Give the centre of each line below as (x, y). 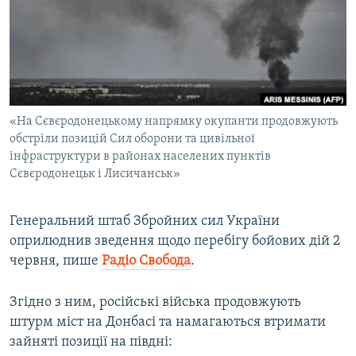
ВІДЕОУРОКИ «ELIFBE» (81, 15)
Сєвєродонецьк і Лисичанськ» (95, 174)
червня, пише (56, 261)
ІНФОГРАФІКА (59, 101)
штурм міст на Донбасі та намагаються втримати (168, 323)
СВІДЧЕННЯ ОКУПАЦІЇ (78, 43)
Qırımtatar (45, 57)
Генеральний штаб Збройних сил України (145, 222)
